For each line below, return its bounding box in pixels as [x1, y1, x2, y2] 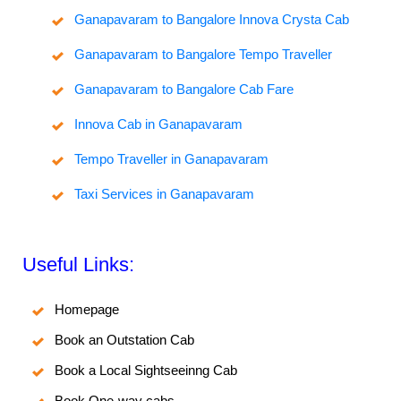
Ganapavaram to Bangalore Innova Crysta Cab [74, 12, 349, 28]
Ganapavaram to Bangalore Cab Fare [74, 81, 294, 98]
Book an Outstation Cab [55, 332, 195, 348]
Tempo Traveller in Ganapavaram [74, 151, 269, 167]
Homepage [55, 302, 120, 318]
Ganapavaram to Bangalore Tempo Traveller [74, 47, 332, 63]
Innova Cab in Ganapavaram [74, 116, 243, 132]
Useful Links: [22, 253, 135, 277]
